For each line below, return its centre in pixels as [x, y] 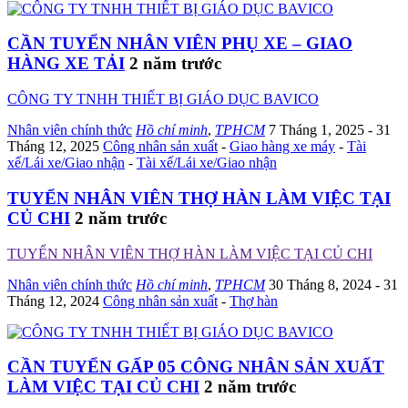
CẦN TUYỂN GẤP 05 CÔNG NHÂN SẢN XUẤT [196, 367]
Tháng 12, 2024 [55, 301]
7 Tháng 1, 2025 [318, 130]
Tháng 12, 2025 [55, 147]
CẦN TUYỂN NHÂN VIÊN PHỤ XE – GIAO [180, 44]
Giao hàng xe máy [282, 147]
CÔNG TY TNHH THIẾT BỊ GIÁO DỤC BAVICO [163, 99]
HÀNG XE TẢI [66, 64]
